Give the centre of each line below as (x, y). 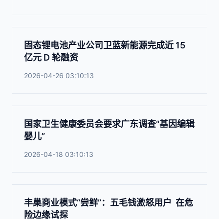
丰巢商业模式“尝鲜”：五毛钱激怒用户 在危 (109, 203)
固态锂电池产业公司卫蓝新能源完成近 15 (105, 45)
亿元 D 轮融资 (51, 57)
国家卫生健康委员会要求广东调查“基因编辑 (109, 124)
